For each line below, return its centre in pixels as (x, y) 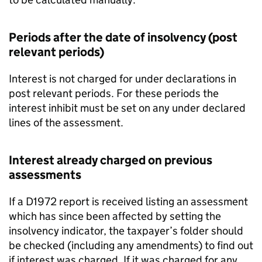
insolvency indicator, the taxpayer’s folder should (126, 231)
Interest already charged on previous (111, 160)
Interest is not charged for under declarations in (123, 79)
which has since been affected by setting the (115, 216)
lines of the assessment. (66, 123)
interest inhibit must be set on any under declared (127, 108)
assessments (45, 175)
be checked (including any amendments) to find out (131, 245)
